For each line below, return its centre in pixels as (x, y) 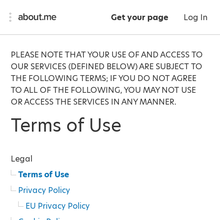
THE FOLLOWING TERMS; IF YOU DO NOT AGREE (104, 78)
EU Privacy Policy (58, 206)
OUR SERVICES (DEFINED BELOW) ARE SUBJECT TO (107, 67)
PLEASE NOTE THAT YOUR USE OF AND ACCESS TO (107, 55)
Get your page (140, 17)
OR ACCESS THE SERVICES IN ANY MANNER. (94, 102)
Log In (196, 17)
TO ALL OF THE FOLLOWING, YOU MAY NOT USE (104, 90)
